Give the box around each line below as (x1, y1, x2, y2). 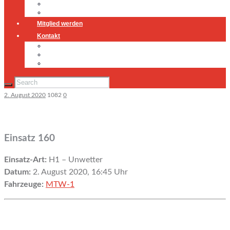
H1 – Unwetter (47, 155, 103, 164)
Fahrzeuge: (4, 180, 44, 188)
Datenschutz (45, 60, 85, 67)
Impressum (45, 51, 80, 58)
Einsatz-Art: (4, 155, 47, 164)
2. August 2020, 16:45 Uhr (31, 167, 128, 176)
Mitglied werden (37, 20, 83, 27)
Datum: (4, 167, 31, 176)
